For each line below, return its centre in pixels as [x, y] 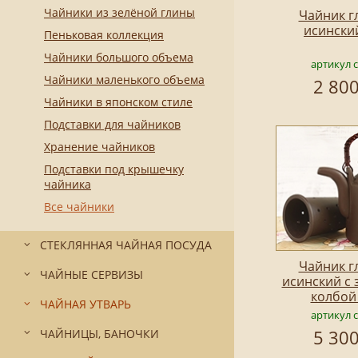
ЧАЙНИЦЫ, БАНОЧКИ [99, 333]
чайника [68, 185]
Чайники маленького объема [124, 80]
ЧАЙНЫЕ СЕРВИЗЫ [91, 274]
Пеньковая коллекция [104, 35]
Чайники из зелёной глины [119, 13]
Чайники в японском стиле [118, 102]
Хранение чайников [99, 147]
